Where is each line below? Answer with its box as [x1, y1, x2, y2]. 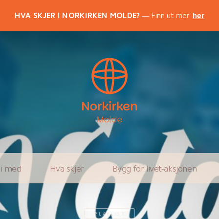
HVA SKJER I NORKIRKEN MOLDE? [14, 11, 140, 20]
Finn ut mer [151, 11, 190, 20]
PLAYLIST [94, 211, 126, 217]
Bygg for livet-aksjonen [112, 163, 197, 174]
